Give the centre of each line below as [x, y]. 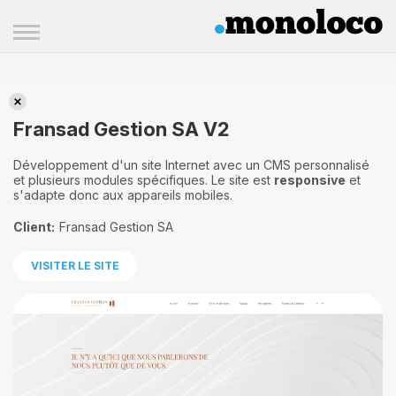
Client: [34, 226]
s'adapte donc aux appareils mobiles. [123, 194]
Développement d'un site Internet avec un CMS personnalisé [191, 164]
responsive [310, 179]
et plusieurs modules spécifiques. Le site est [144, 179]
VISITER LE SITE [75, 265]
